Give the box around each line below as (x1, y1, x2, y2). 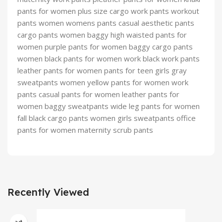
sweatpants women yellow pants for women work (17, 77, 188, 88)
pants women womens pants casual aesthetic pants (17, 18, 194, 28)
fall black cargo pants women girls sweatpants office (17, 113, 196, 123)
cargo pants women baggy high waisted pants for (17, 30, 187, 40)
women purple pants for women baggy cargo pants (17, 42, 193, 52)
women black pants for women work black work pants (17, 54, 200, 64)
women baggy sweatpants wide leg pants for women (17, 101, 200, 111)
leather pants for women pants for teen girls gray (17, 65, 187, 76)
